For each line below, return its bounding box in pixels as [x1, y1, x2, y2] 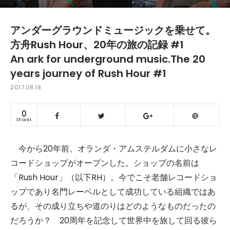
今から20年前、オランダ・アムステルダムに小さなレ [10, 143, 217, 155]
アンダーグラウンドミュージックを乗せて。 [10, 23, 216, 37]
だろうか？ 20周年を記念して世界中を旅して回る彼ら [10, 215, 217, 226]
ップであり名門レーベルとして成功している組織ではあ [10, 186, 216, 198]
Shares [16, 117, 32, 123]
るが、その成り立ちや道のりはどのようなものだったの [10, 200, 216, 212]
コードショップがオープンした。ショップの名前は [10, 157, 199, 169]
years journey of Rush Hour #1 [10, 66, 166, 81]
